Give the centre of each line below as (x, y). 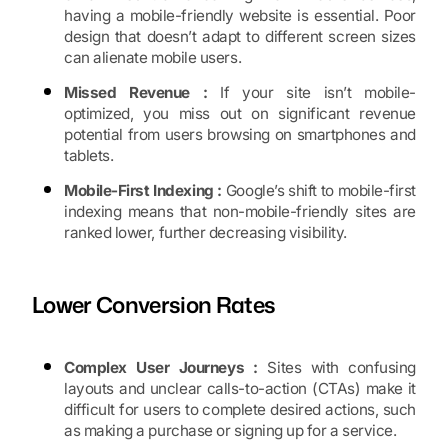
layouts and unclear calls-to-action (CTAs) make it (240, 389)
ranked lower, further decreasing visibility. (205, 233)
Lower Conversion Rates (154, 305)
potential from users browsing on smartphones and (240, 135)
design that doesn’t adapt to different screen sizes (240, 37)
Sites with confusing (337, 368)
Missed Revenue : (136, 93)
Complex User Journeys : (161, 368)
